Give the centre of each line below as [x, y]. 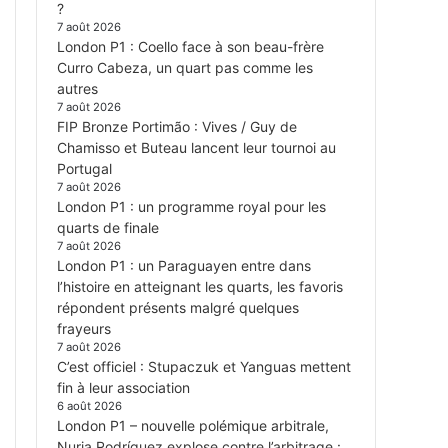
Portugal [84, 169]
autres [77, 89]
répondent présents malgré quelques [178, 308]
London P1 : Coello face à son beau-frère [190, 47]
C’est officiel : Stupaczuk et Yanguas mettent [204, 367]
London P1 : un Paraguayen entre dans [184, 266]
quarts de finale [108, 228]
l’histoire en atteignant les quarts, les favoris [200, 287]
